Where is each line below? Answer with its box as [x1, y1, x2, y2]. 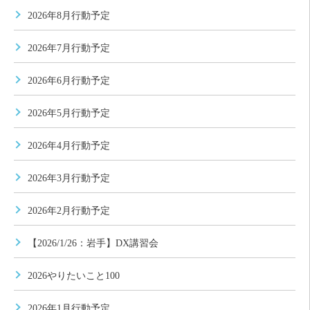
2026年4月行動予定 [28, 140, 110, 152]
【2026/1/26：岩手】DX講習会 [28, 238, 158, 249]
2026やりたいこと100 [28, 271, 120, 282]
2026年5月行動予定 [28, 108, 110, 119]
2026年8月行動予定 [28, 10, 110, 21]
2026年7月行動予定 [28, 43, 110, 54]
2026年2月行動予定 [28, 206, 110, 217]
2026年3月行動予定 [28, 173, 110, 184]
